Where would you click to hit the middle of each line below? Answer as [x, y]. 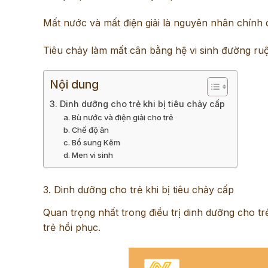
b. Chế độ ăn [86, 130]
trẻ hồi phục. [72, 228]
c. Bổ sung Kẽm [92, 143]
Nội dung [74, 85]
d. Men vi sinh [88, 155]
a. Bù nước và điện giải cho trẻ [118, 118]
